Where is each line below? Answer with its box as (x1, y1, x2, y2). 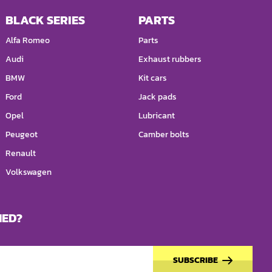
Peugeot (5, 128, 38, 141)
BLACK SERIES (5, 11, 86, 30)
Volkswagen (5, 166, 52, 179)
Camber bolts (138, 128, 189, 141)
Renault (5, 147, 36, 160)
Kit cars (138, 72, 167, 85)
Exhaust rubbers (138, 53, 202, 66)
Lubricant (138, 109, 175, 123)
